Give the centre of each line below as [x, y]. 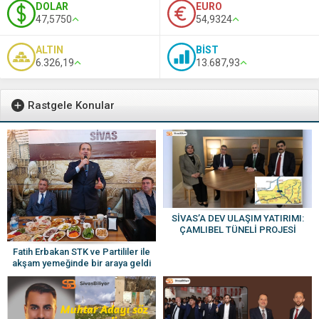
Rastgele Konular [71, 106]
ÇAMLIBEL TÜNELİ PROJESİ [237, 229]
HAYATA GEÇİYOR [237, 241]
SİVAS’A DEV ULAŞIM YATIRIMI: [237, 218]
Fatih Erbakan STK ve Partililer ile [82, 251]
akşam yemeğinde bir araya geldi [82, 263]
